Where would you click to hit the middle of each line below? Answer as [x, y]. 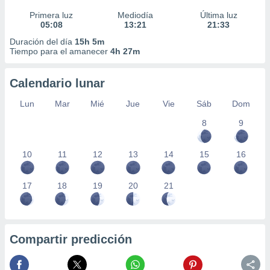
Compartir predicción [71, 239]
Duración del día [42, 42]
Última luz [218, 15]
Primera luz [52, 15]
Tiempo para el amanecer [60, 51]
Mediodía [135, 15]
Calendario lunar [57, 83]
